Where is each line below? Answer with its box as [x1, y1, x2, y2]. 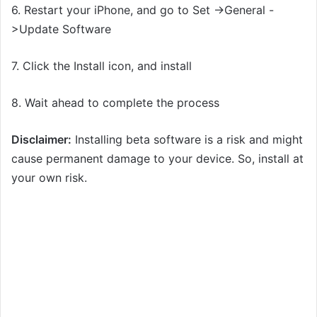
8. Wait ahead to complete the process [11, 95, 219, 110]
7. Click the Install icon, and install [11, 58, 192, 73]
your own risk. [11, 170, 87, 185]
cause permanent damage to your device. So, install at [11, 151, 304, 166]
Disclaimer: [11, 132, 71, 146]
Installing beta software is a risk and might [71, 132, 303, 146]
